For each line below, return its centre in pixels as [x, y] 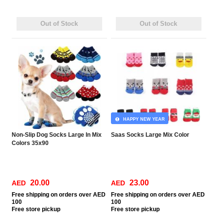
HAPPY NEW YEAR [142, 119]
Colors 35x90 [30, 143]
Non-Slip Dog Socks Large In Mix [57, 135]
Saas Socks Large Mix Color [150, 135]
